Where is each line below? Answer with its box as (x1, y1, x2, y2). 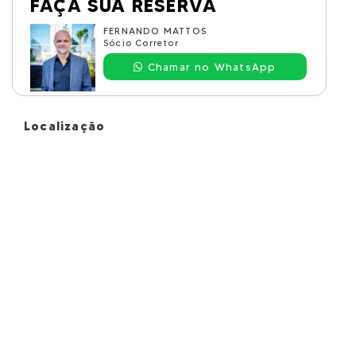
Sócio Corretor (103, 37, 179, 48)
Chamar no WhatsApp (143, 60, 277, 73)
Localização (24, 118, 106, 133)
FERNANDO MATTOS (103, 25, 207, 37)
